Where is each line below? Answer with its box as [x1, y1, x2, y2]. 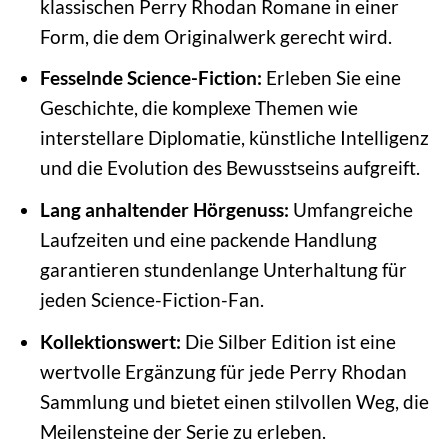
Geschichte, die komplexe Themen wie [39, 96, 358, 120]
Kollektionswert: [39, 329, 181, 353]
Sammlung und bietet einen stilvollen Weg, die [39, 389, 429, 413]
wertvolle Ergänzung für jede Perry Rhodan [39, 359, 407, 383]
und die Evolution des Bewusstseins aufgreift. [39, 156, 420, 180]
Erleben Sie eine [261, 66, 401, 90]
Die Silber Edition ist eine [180, 329, 396, 353]
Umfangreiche [288, 197, 413, 221]
